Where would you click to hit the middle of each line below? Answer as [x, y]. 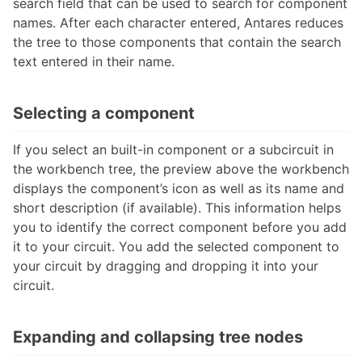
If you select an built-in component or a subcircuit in [173, 150]
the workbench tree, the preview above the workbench [181, 169]
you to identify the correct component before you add [180, 227]
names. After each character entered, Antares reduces [178, 23]
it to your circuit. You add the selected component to [176, 247]
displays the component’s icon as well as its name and [179, 189]
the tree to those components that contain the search [177, 42]
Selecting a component [104, 114]
